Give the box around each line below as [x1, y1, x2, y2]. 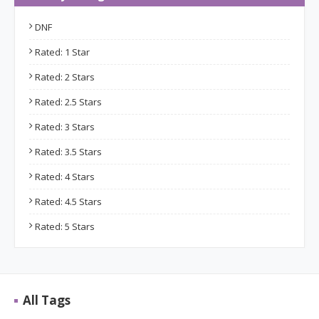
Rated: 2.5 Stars [35, 95, 102, 108]
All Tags [23, 292, 70, 308]
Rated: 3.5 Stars [35, 145, 102, 158]
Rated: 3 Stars [35, 120, 95, 133]
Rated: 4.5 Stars [35, 195, 102, 208]
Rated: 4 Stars [35, 170, 95, 183]
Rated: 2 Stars [35, 70, 95, 83]
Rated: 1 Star [35, 46, 90, 58]
